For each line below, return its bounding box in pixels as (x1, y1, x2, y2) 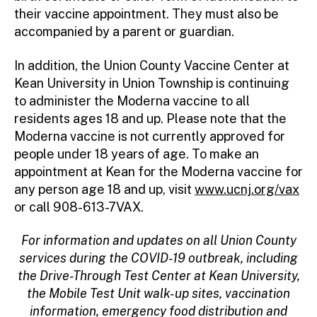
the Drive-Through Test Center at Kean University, (17, 268, 300, 284)
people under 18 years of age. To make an (14, 146, 259, 161)
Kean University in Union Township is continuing (14, 75, 289, 91)
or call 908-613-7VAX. (14, 199, 144, 214)
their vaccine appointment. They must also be (14, 6, 279, 22)
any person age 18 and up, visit (14, 181, 195, 197)
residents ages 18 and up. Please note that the (14, 110, 287, 126)
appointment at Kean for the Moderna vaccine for (14, 163, 303, 179)
